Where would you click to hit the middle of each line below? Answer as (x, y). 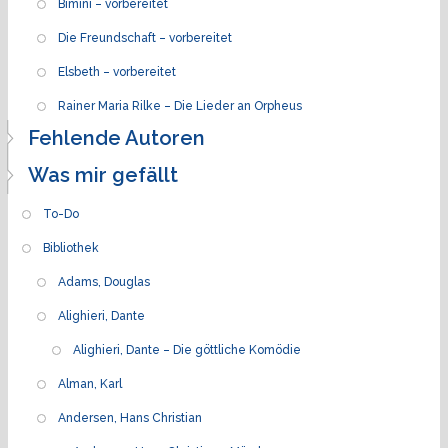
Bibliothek (71, 247)
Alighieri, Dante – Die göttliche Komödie (187, 349)
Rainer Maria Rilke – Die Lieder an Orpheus (180, 105)
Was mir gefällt (103, 174)
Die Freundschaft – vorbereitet (145, 37)
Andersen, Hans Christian (130, 417)
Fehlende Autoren (116, 137)
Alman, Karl (90, 383)
